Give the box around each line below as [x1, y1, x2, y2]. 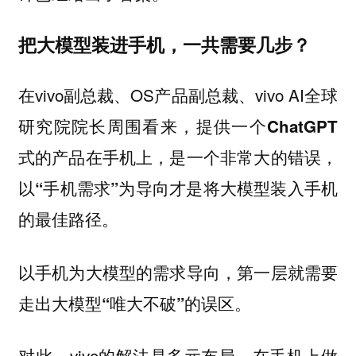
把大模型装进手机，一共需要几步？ [17, 30, 311, 57]
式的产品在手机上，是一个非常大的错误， [17, 145, 339, 169]
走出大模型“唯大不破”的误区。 [17, 291, 251, 315]
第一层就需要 [237, 260, 339, 284]
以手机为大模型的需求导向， [17, 259, 238, 284]
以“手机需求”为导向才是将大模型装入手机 [17, 176, 339, 200]
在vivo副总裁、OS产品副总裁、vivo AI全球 [17, 83, 339, 107]
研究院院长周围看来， [17, 114, 196, 138]
